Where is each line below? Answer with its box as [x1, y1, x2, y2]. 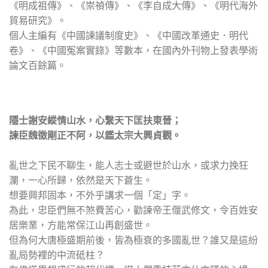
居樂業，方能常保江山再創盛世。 [9, 218, 153, 230]
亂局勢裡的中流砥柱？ [9, 248, 105, 260]
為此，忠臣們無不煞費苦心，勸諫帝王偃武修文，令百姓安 [9, 203, 258, 215]
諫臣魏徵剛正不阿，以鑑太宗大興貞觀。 [9, 129, 181, 141]
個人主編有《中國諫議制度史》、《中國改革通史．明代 [9, 29, 248, 41]
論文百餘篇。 [9, 59, 66, 71]
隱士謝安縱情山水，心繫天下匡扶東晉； [9, 114, 181, 126]
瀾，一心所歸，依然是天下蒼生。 [9, 173, 153, 185]
